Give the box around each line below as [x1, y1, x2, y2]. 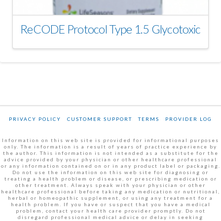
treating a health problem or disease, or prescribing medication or [4, 175, 217, 182]
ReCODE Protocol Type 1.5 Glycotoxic [20, 22, 201, 36]
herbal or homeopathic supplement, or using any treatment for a [8, 194, 213, 201]
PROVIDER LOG [165, 115, 212, 122]
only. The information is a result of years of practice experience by [4, 143, 217, 149]
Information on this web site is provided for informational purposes [2, 137, 219, 143]
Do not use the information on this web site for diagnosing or [12, 169, 209, 175]
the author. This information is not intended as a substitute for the [2, 149, 219, 156]
